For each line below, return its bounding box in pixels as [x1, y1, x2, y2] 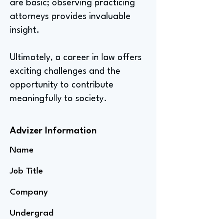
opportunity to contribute [10, 81, 113, 89]
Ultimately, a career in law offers [10, 53, 142, 62]
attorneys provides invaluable [10, 12, 131, 21]
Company [10, 188, 48, 197]
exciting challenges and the [10, 67, 120, 76]
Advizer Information [10, 127, 97, 135]
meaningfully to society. [10, 94, 107, 103]
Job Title [10, 167, 43, 175]
